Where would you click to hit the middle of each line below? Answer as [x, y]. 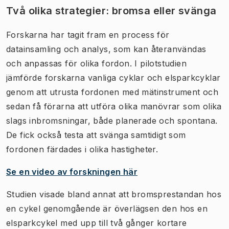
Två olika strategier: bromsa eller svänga [111, 10]
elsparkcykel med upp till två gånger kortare [97, 223]
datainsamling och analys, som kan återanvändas [106, 49]
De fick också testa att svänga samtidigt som [96, 135]
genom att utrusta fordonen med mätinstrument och [112, 92]
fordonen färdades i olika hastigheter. [82, 149]
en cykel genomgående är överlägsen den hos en [107, 208]
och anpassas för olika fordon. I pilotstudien [96, 63]
